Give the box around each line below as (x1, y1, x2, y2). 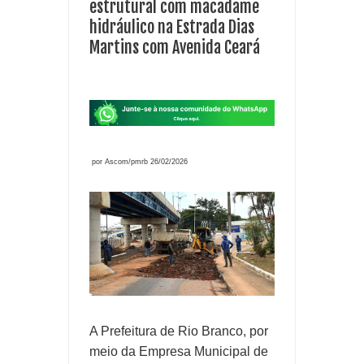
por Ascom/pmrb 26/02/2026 (89, 157, 188, 166)
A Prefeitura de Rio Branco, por (89, 324, 268, 339)
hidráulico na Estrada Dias (89, 17, 254, 38)
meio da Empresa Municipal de (89, 344, 268, 359)
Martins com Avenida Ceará (89, 37, 260, 58)
